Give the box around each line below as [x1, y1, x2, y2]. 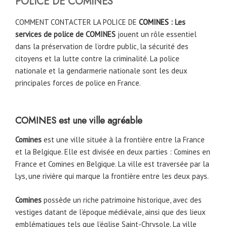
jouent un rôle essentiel [118, 29, 197, 40]
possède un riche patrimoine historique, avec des [44, 195, 202, 205]
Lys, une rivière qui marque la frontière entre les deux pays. [15, 171, 209, 181]
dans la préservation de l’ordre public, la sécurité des [15, 42, 188, 52]
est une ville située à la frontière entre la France [42, 135, 205, 145]
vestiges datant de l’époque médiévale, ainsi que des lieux [15, 207, 206, 217]
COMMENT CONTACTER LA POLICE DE [15, 17, 137, 27]
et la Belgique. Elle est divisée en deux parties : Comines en [15, 147, 210, 157]
